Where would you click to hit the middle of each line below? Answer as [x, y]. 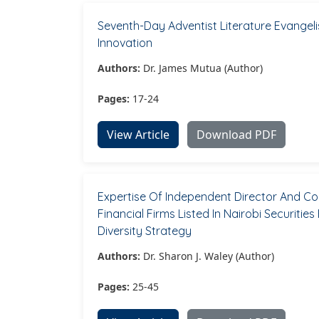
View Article [138, 134]
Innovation [125, 42]
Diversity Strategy [145, 230]
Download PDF [236, 134]
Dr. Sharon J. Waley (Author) [207, 256]
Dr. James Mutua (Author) [202, 68]
